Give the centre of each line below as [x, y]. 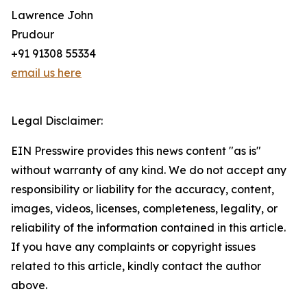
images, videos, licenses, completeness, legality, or [144, 209]
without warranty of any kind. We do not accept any [149, 170]
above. [29, 285]
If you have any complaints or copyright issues [133, 247]
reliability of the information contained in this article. [148, 228]
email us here [46, 73]
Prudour [33, 35]
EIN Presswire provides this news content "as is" [136, 151]
